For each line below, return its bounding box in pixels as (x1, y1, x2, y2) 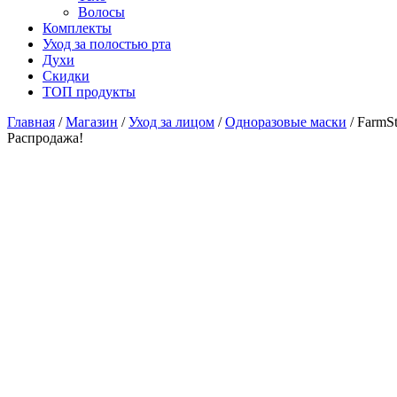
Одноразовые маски (225, 114, 346, 130)
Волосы (78, 4, 125, 20)
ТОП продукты (43, 84, 136, 100)
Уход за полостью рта (43, 36, 171, 52)
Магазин (66, 114, 118, 130)
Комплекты (43, 20, 112, 36)
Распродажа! (7, 130, 83, 146)
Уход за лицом (128, 114, 214, 130)
